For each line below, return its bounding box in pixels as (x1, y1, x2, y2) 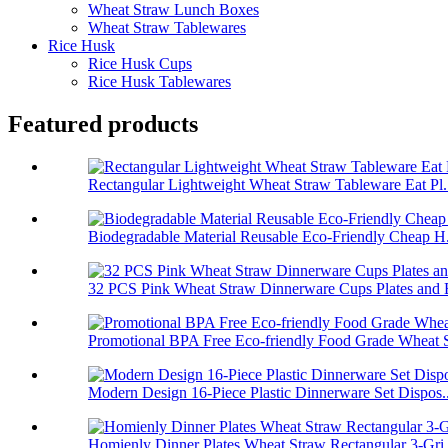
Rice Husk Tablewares (88, 73, 231, 91)
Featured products (8, 110, 198, 137)
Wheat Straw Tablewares (88, 19, 246, 37)
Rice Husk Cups (88, 55, 192, 73)
